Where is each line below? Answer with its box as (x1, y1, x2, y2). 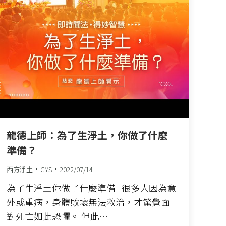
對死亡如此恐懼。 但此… (7, 209, 108, 222)
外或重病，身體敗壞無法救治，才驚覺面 (7, 195, 170, 208)
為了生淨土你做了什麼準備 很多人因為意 (7, 181, 176, 194)
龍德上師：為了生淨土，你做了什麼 (7, 127, 168, 142)
